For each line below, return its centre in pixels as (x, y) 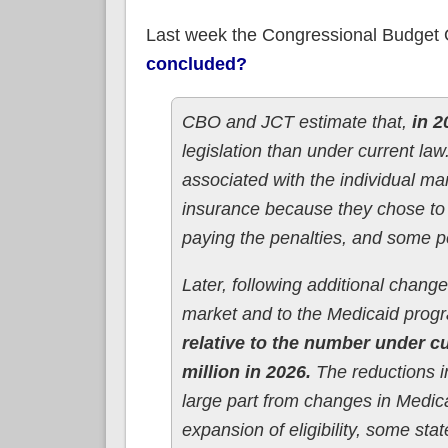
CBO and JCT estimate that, (296, 121)
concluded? (196, 63)
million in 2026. (246, 371)
